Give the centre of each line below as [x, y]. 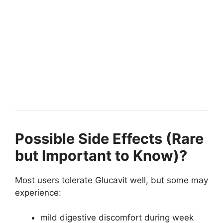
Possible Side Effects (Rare [109, 138]
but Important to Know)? [101, 155]
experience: [38, 192]
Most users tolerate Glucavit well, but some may [111, 180]
